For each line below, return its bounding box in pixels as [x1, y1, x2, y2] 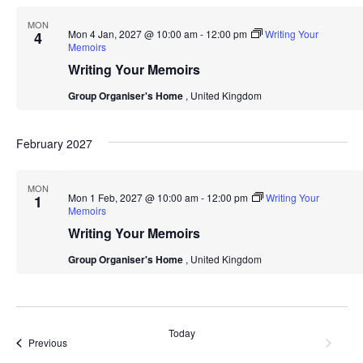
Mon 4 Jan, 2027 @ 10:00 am [67, 27, 198, 41]
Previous [28, 335, 67, 350]
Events [66, 335, 96, 349]
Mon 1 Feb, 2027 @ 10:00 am [67, 190, 199, 205]
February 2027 [15, 135, 92, 152]
